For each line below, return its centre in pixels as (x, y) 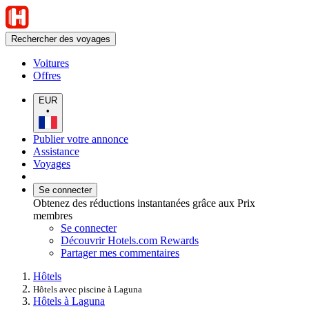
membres (53, 215)
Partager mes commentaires (120, 252)
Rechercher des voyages (61, 39)
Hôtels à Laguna (69, 301)
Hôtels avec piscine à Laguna (88, 289)
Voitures (51, 63)
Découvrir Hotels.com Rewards (130, 240)
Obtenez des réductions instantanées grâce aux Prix (144, 203)
